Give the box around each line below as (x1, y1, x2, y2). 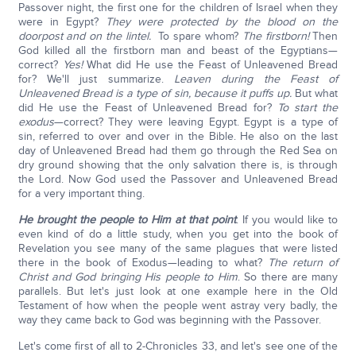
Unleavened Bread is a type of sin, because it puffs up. (17, 87, 292, 100)
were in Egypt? (17, 15, 106, 29)
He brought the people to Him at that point (17, 213, 237, 226)
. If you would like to (236, 213, 339, 226)
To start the (277, 101, 339, 114)
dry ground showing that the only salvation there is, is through (17, 158, 339, 172)
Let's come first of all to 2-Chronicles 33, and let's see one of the (17, 339, 339, 353)
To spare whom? (154, 29, 242, 43)
